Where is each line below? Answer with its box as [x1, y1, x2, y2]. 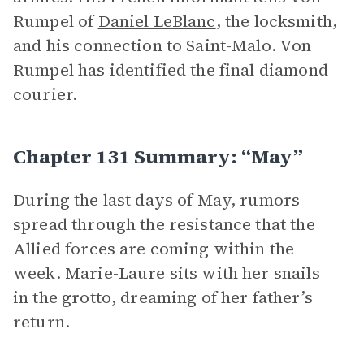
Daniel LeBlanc [97, 10, 216, 32]
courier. [13, 83, 78, 106]
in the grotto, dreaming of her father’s [13, 286, 313, 309]
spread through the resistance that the [13, 213, 315, 236]
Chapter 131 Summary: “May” [13, 143, 303, 170]
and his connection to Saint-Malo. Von [13, 34, 312, 57]
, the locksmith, [215, 10, 338, 32]
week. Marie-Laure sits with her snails [13, 262, 320, 284]
